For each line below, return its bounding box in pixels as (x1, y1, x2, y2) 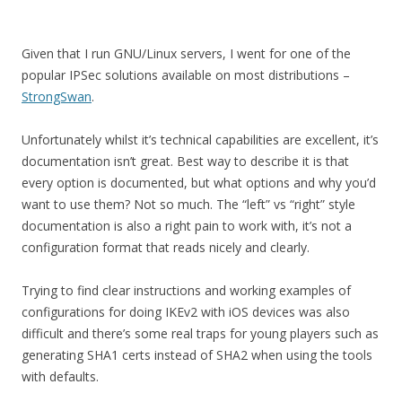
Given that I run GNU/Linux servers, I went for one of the (22, 45, 351, 62)
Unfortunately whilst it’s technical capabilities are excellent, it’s (22, 131, 379, 148)
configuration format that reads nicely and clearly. (22, 239, 310, 256)
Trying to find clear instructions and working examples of (22, 282, 351, 299)
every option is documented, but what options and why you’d (22, 174, 376, 191)
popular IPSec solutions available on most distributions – (22, 66, 350, 83)
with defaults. (22, 368, 99, 385)
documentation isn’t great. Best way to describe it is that (22, 153, 349, 170)
